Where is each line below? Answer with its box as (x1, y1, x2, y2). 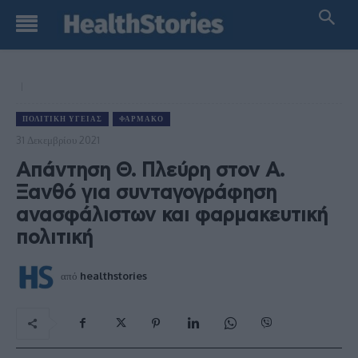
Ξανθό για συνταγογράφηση (16, 183, 276, 203)
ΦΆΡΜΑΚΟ (119, 114, 164, 123)
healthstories (80, 268, 147, 282)
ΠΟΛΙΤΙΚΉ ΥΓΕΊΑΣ (22, 114, 102, 123)
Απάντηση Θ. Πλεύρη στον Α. (16, 161, 284, 181)
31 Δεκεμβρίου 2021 (16, 133, 100, 146)
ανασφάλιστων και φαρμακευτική (16, 205, 328, 225)
